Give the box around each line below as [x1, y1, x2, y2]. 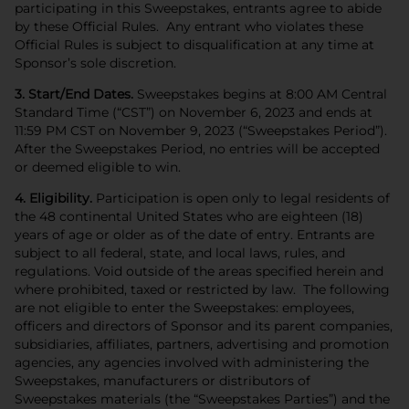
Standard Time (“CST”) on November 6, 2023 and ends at [15, 103, 372, 121]
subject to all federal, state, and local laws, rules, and [15, 244, 345, 261]
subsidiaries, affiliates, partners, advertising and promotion [15, 335, 389, 352]
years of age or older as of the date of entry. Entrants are [15, 225, 374, 243]
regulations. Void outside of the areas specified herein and [15, 262, 383, 279]
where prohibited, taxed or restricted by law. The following [15, 280, 390, 298]
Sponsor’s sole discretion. [15, 54, 176, 71]
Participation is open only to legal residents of [96, 189, 390, 206]
